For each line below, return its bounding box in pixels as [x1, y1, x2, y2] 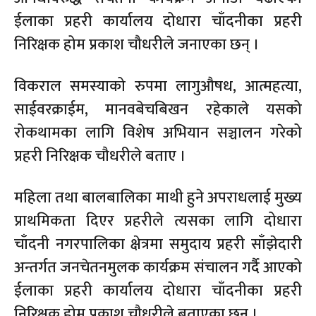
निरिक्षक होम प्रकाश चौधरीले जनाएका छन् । [14, 31, 260, 58]
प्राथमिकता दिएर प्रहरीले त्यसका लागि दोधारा [14, 207, 302, 234]
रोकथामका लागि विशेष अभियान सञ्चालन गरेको [14, 119, 302, 146]
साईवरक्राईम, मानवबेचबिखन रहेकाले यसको [14, 96, 302, 123]
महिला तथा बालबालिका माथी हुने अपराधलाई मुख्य [14, 184, 302, 211]
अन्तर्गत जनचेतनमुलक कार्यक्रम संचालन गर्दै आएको [14, 254, 302, 281]
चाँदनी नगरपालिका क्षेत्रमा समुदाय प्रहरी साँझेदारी [14, 231, 302, 257]
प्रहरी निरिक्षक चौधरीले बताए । [14, 142, 186, 169]
